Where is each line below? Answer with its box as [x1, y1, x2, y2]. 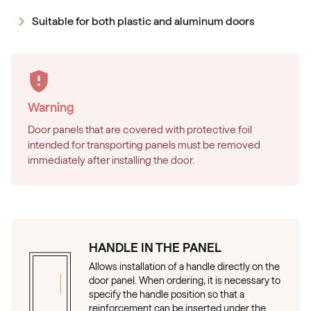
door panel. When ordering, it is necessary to [89, 276, 280, 286]
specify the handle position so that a [89, 290, 244, 300]
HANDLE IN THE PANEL [89, 242, 221, 254]
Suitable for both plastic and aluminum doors [32, 16, 255, 27]
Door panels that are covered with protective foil [28, 125, 252, 135]
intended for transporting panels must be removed [28, 140, 260, 151]
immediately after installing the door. [28, 155, 194, 166]
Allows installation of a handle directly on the [89, 262, 280, 272]
